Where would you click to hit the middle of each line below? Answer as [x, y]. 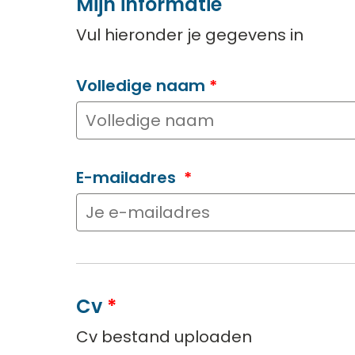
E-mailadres [128, 178]
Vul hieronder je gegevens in [190, 35]
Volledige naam [141, 86]
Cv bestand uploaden [164, 337]
